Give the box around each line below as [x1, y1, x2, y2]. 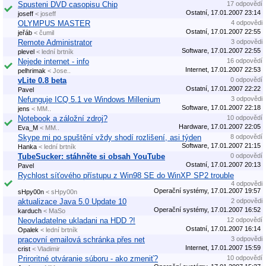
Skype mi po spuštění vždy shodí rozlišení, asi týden [18, 132, 201, 142]
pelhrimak [18, 66, 46, 74]
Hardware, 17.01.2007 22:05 [179, 122, 261, 130]
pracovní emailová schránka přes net [18, 235, 145, 244]
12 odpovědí [227, 216, 262, 223]
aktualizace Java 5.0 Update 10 [18, 197, 126, 206]
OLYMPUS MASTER [18, 18, 90, 28]
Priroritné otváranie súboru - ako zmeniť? [18, 254, 158, 263]
